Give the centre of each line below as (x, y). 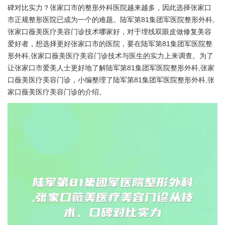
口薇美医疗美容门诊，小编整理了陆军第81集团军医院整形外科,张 (111, 80)
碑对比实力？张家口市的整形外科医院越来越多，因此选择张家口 (109, 8)
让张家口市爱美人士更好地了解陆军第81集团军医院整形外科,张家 (111, 68)
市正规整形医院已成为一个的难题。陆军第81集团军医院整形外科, (111, 20)
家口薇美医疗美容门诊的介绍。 (57, 92)
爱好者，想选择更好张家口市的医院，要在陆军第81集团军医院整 (110, 44)
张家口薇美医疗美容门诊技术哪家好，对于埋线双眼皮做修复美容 (109, 32)
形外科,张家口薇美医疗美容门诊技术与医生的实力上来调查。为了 (110, 56)
